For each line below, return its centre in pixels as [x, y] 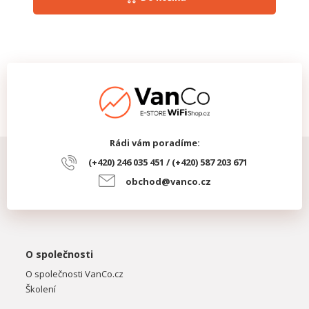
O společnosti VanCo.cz [74, 273]
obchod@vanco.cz [168, 181]
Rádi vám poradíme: [154, 142]
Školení [41, 289]
